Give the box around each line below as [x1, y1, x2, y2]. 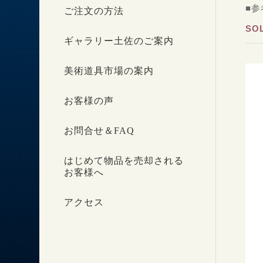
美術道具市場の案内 [64, 65, 154, 76]
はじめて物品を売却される [64, 155, 184, 166]
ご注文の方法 [64, 5, 124, 16]
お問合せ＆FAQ [64, 125, 135, 136]
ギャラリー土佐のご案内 [64, 35, 174, 46]
